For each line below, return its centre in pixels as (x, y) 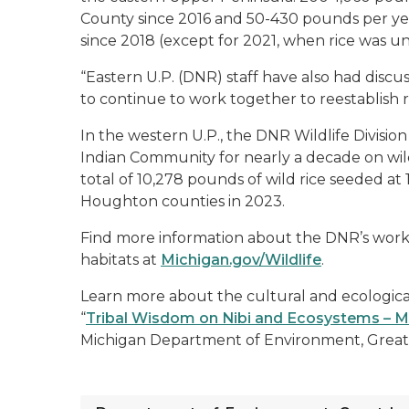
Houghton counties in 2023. (183, 201)
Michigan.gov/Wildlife (241, 259)
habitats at (121, 259)
